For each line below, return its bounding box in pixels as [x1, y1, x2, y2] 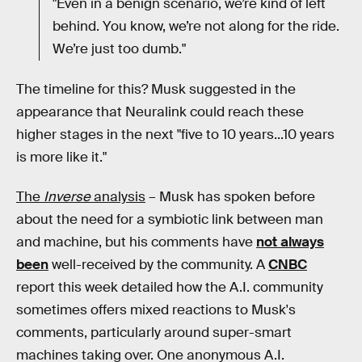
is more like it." [16, 148, 107, 166]
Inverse [44, 188, 90, 206]
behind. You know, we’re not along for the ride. [53, 18, 339, 36]
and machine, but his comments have [16, 234, 256, 251]
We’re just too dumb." [53, 40, 186, 58]
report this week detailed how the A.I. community [16, 279, 323, 297]
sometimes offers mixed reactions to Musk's [16, 301, 296, 319]
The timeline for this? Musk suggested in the [16, 80, 296, 98]
